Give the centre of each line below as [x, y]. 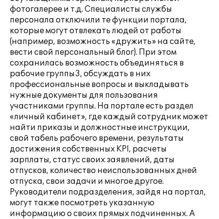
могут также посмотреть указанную [82, 203]
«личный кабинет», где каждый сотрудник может [109, 117]
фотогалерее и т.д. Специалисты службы [91, 9]
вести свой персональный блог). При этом [93, 52]
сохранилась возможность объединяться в [97, 63]
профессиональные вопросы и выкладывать [99, 85]
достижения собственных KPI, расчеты [88, 149]
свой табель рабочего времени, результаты [97, 138]
